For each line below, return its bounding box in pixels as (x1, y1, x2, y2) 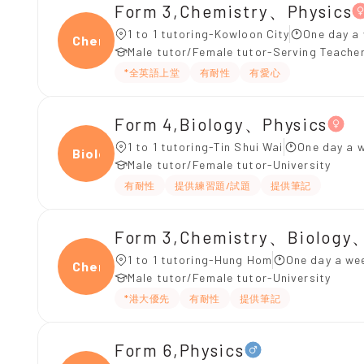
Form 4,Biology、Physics (115, 113, 327, 134)
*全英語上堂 (124, 67, 180, 78)
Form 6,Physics (115, 339, 245, 360)
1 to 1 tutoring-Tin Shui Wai (128, 140, 284, 154)
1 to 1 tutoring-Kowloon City (128, 27, 290, 41)
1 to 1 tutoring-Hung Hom (128, 253, 272, 266)
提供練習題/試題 (174, 180, 251, 191)
